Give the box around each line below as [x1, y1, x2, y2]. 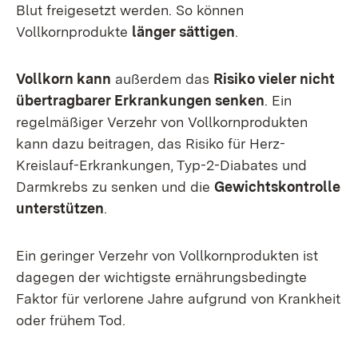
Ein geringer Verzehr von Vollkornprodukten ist [16, 247, 318, 264]
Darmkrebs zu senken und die [16, 178, 214, 195]
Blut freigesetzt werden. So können [16, 2, 244, 18]
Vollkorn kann [16, 70, 111, 87]
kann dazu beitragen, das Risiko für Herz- [16, 135, 285, 152]
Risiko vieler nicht [213, 70, 335, 87]
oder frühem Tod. [16, 312, 125, 328]
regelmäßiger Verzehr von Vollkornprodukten [16, 113, 308, 130]
